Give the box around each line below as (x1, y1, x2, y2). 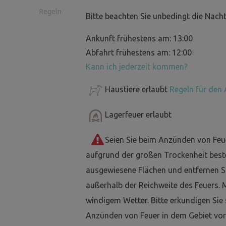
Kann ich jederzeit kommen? (86, 62, 188, 72)
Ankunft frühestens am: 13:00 (86, 34, 193, 43)
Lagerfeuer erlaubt (105, 110, 172, 120)
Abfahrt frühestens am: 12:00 (86, 48, 192, 58)
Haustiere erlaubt (105, 85, 169, 94)
